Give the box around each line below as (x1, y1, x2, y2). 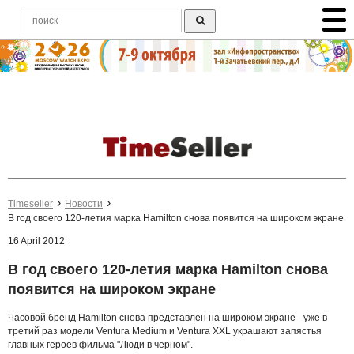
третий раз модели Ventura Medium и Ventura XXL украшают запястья (8, 325, 322, 337)
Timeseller (8, 198, 53, 210)
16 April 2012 (8, 235, 65, 247)
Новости (65, 198, 103, 210)
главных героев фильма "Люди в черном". (8, 338, 193, 350)
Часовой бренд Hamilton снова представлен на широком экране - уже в (8, 311, 327, 323)
